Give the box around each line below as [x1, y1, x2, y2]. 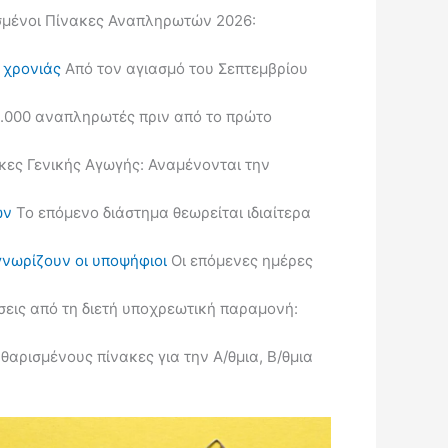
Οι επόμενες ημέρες [167, 251, 313, 270]
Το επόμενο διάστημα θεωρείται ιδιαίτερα [12, 203, 311, 222]
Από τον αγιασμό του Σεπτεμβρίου [61, 59, 308, 78]
